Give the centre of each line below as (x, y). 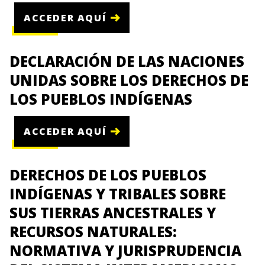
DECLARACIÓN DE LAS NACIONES (127, 62)
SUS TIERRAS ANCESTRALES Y (113, 213)
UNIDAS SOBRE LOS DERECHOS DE (129, 80)
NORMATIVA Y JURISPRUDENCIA (125, 251)
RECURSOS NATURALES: (93, 232)
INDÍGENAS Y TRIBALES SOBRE (118, 194)
